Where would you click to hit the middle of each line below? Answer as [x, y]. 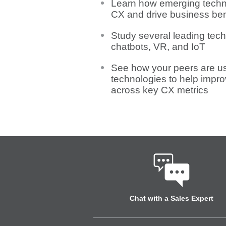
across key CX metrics [159, 90]
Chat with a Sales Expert [171, 198]
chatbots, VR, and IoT [158, 47]
